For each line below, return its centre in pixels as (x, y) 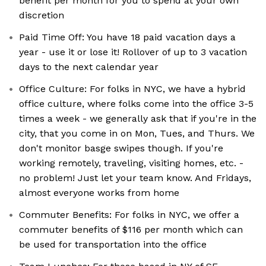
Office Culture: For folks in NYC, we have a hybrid (132, 89)
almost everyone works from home (99, 193)
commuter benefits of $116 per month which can (131, 230)
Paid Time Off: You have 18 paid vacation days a (127, 37)
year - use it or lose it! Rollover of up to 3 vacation (133, 52)
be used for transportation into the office (113, 245)
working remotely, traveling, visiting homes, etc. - (131, 163)
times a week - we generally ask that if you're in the (138, 119)
